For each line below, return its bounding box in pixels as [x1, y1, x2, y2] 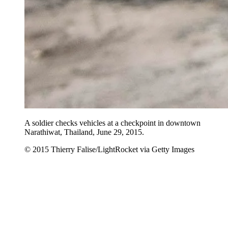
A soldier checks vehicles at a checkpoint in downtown [24, 119, 201, 127]
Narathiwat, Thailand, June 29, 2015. [24, 128, 144, 136]
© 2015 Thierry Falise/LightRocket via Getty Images [24, 145, 194, 154]
